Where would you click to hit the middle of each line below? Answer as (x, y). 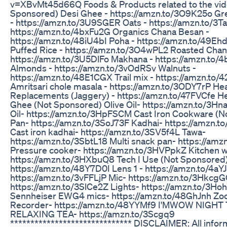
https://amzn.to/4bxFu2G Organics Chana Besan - (110, 31)
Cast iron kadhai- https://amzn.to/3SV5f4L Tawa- (108, 131)
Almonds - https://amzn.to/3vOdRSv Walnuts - (103, 68)
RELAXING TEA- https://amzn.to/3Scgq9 (92, 214)
